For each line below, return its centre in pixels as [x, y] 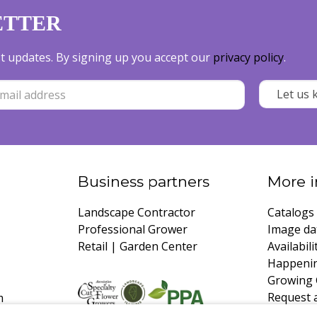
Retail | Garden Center [137, 246]
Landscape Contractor [136, 212]
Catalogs [291, 212]
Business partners [143, 181]
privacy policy [248, 57]
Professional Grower [132, 229]
